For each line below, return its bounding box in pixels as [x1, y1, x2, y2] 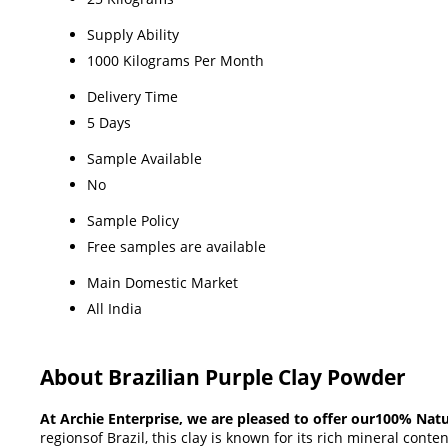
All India [87, 298, 142, 318]
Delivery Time [87, 86, 178, 106]
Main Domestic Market [87, 272, 238, 292]
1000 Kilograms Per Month [87, 50, 264, 70]
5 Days [87, 112, 131, 132]
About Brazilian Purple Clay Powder [40, 362, 406, 391]
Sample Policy [87, 210, 179, 230]
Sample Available [87, 148, 202, 168]
